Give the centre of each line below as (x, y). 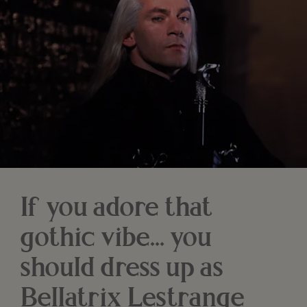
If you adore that (117, 209)
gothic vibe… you (116, 239)
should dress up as (122, 269)
